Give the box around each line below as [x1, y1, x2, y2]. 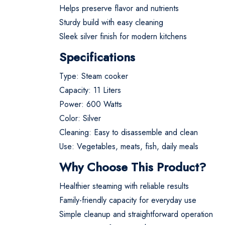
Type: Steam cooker [59, 70, 128, 82]
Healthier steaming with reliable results [59, 180, 189, 192]
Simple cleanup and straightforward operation [59, 208, 213, 220]
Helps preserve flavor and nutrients [59, 2, 179, 14]
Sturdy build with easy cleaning [59, 16, 163, 28]
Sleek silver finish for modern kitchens [59, 30, 187, 42]
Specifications [59, 48, 135, 66]
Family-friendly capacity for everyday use [59, 194, 196, 206]
